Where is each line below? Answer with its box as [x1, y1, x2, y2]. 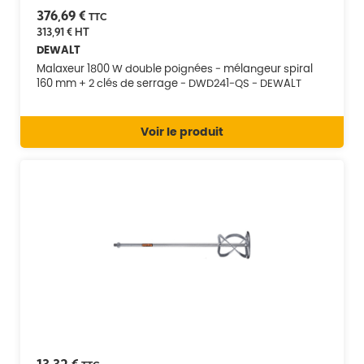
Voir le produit [141, 123, 223, 140]
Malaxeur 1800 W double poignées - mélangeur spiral [37, 60, 313, 76]
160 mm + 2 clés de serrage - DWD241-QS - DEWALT [37, 75, 301, 91]
